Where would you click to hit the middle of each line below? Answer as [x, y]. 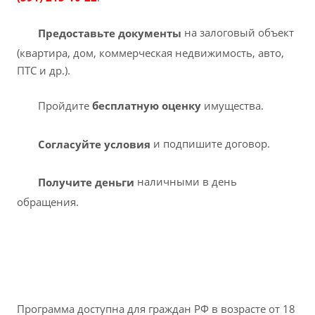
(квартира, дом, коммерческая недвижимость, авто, [150, 53]
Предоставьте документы [110, 33]
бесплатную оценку [147, 106]
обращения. [48, 202]
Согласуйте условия [94, 144]
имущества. [232, 106]
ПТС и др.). [44, 71]
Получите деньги [86, 182]
